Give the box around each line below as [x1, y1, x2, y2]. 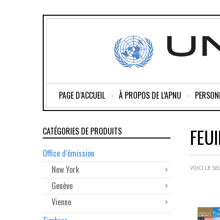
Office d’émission [43, 147, 94, 159]
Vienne [52, 196, 71, 208]
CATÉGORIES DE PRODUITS [43, 125, 122, 137]
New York [52, 164, 79, 175]
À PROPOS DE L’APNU [119, 89, 181, 101]
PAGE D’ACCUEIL [59, 89, 105, 101]
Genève [52, 180, 73, 192]
